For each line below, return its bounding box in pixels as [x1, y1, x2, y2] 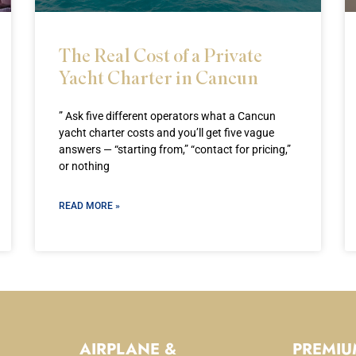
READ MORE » [59, 200, 120, 212]
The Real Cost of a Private [59, 43, 262, 68]
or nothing [59, 160, 110, 173]
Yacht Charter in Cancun [59, 65, 258, 90]
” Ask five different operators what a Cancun [59, 110, 276, 123]
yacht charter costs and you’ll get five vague [59, 126, 274, 140]
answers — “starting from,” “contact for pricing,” [59, 143, 291, 157]
